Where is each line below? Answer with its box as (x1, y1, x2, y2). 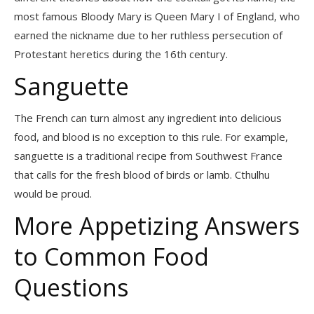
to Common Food (14, 240, 209, 273)
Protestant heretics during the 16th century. (14, 46, 228, 61)
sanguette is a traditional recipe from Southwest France (14, 148, 282, 163)
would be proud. (14, 186, 95, 200)
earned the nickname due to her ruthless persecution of (14, 27, 282, 42)
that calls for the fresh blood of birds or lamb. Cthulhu (14, 167, 270, 182)
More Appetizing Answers (14, 209, 300, 242)
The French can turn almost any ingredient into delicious (14, 110, 282, 125)
